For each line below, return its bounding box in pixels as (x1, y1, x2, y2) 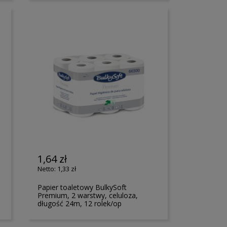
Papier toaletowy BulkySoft (37, 182, 127, 192)
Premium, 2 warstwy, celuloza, (37, 190, 138, 200)
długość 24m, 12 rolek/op (37, 198, 122, 208)
